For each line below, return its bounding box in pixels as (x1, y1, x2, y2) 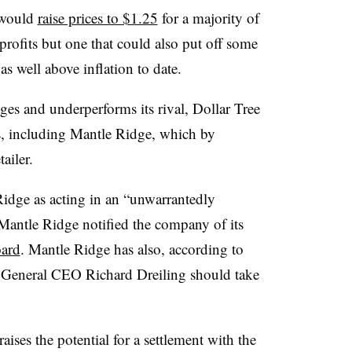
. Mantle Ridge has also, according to (20, 238, 244, 258)
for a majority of (157, 7, 259, 27)
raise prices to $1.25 (37, 7, 158, 27)
